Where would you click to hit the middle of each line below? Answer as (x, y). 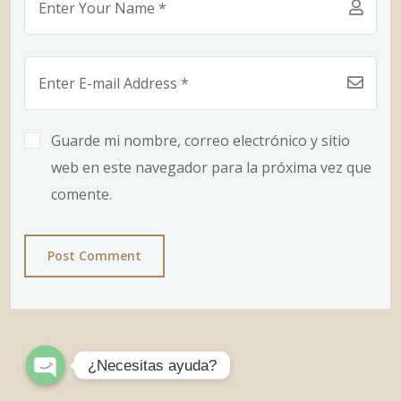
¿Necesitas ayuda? (152, 365)
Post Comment (94, 256)
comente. (81, 195)
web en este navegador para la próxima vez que (211, 168)
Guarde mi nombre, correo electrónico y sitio (200, 141)
